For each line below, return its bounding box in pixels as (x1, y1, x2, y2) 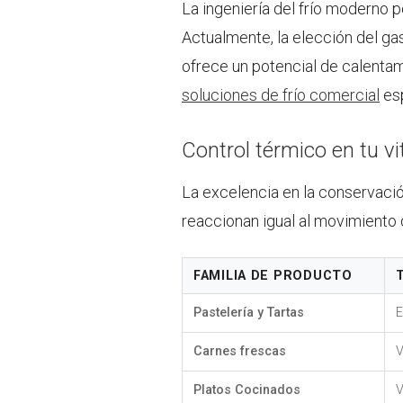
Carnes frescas (193, 343, 286, 359)
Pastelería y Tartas (193, 304, 304, 320)
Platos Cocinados (193, 381, 300, 398)
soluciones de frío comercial (182, 85, 380, 105)
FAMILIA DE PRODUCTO (193, 267, 353, 283)
